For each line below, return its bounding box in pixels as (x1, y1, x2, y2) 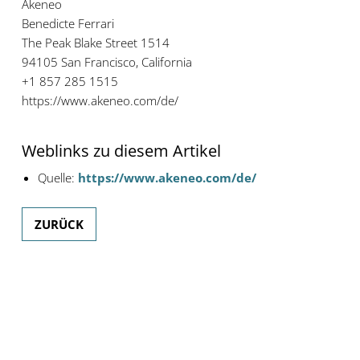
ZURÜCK (34, 216, 84, 233)
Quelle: (37, 170, 78, 186)
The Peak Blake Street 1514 (21, 35, 170, 51)
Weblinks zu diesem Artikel (21, 140, 221, 162)
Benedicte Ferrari (21, 15, 114, 32)
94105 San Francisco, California (21, 54, 192, 71)
